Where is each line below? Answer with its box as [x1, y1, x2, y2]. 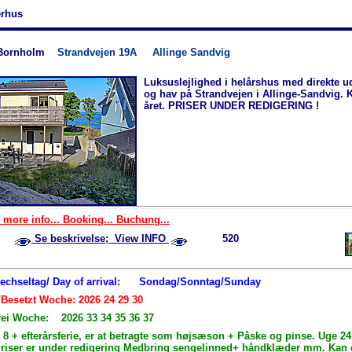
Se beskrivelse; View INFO [31, 232, 169, 244]
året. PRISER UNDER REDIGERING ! [144, 99, 319, 112]
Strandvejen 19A [57, 46, 152, 58]
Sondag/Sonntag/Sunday [139, 276, 261, 288]
